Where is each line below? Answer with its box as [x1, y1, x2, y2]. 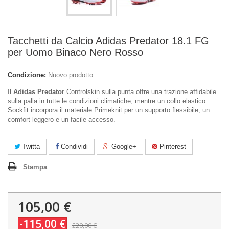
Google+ [109, 143, 136, 150]
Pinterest [157, 143, 186, 150]
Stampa [23, 163, 47, 171]
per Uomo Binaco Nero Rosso [8, 47, 143, 58]
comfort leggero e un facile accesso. [8, 116, 116, 123]
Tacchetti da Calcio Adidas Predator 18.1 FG [8, 35, 209, 47]
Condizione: [8, 71, 46, 79]
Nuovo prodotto [48, 71, 93, 79]
